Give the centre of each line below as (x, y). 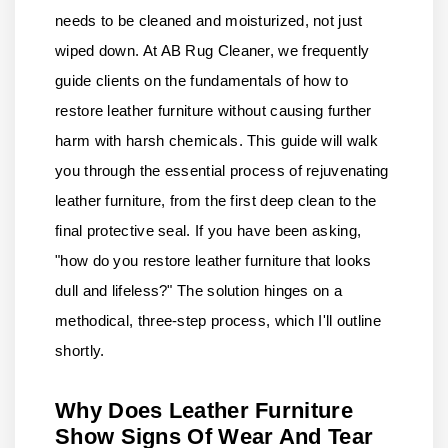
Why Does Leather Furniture (204, 411)
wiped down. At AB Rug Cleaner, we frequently (212, 51)
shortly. (80, 351)
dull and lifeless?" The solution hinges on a (199, 291)
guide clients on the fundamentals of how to (201, 81)
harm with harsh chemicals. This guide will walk (217, 141)
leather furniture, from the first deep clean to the (216, 201)
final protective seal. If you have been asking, (208, 231)
